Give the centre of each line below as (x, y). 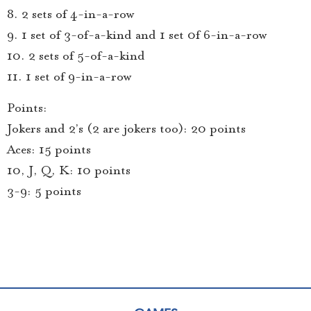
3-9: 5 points (44, 191)
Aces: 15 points (49, 149)
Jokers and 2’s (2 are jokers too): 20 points (126, 128)
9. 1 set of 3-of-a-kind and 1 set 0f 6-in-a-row (137, 35)
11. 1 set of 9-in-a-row (69, 77)
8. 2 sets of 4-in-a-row (70, 14)
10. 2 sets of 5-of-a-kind (76, 56)
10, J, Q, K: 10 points (69, 170)
